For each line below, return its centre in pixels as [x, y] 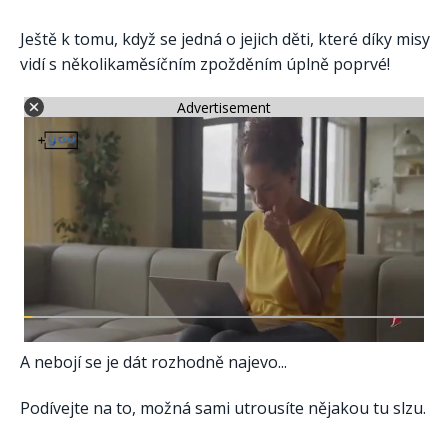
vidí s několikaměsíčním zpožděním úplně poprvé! [205, 63]
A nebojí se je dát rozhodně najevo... [153, 362]
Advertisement [224, 107]
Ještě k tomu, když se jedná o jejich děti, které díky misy [225, 38]
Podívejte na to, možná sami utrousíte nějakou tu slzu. [223, 408]
